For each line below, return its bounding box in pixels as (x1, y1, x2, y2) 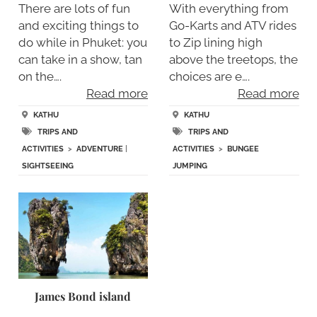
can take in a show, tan (18, 52, 142, 67)
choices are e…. (169, 69, 250, 83)
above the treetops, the (169, 52, 298, 67)
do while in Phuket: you (18, 35, 147, 50)
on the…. (18, 69, 62, 83)
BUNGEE (227, 144, 259, 154)
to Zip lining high (169, 35, 263, 50)
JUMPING (173, 161, 207, 171)
